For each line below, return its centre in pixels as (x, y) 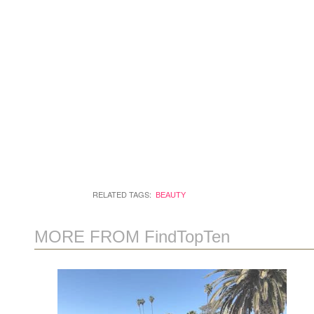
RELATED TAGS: (122, 194)
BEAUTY (170, 195)
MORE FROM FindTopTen (132, 237)
